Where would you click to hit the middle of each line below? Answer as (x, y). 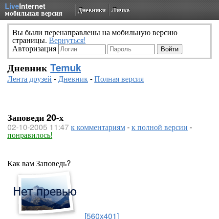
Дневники (92, 10)
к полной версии (160, 127)
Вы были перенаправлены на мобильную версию (95, 32)
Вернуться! (67, 40)
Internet (32, 6)
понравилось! (30, 135)
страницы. (31, 40)
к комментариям (98, 127)
